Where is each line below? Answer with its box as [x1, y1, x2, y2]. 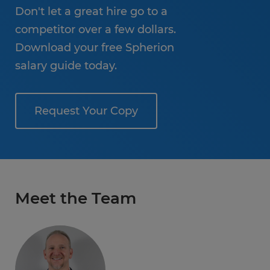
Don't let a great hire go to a [15, 5, 168, 18]
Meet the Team [15, 189, 136, 208]
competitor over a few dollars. [15, 23, 176, 36]
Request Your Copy [34, 104, 138, 118]
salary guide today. [15, 59, 117, 72]
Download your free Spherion [15, 41, 174, 54]
